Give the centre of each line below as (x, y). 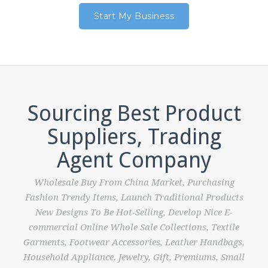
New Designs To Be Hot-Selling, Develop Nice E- (134, 213)
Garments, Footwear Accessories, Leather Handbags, (134, 243)
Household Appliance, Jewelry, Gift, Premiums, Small (134, 258)
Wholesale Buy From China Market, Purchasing (134, 183)
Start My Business (134, 16)
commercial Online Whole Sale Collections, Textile (134, 228)
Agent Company (134, 160)
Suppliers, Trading (134, 137)
